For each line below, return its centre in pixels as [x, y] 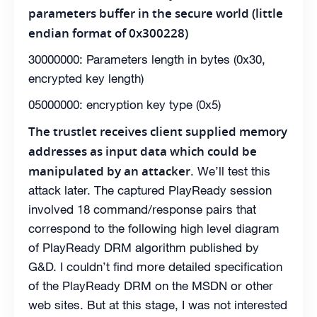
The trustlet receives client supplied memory [158, 132]
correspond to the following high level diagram [154, 229]
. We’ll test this [230, 172]
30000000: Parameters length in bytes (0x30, [147, 60]
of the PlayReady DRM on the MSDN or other [151, 286]
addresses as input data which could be [143, 151]
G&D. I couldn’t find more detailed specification [155, 267]
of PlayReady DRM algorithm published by [144, 248]
